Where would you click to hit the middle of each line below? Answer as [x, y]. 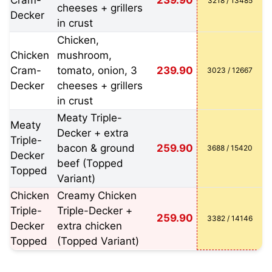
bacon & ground [96, 148]
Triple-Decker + [95, 211]
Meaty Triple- [90, 118]
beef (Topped [90, 163]
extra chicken [90, 226]
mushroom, [84, 55]
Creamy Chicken [97, 195]
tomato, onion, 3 [97, 70]
